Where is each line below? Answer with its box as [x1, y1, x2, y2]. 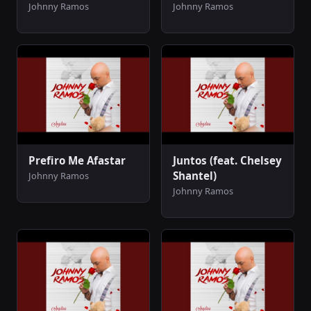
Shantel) [173, 168, 217, 183]
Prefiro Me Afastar [28, 153, 126, 167]
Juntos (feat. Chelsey [173, 153, 282, 167]
